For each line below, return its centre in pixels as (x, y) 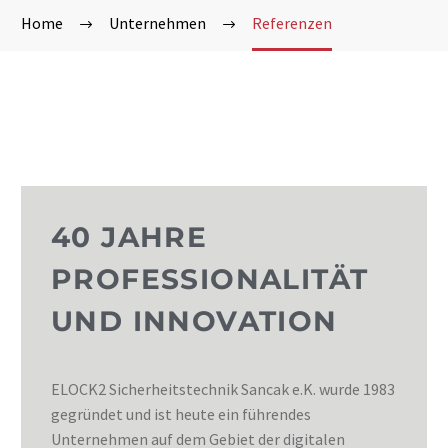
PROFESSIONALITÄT (210, 279)
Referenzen (292, 23)
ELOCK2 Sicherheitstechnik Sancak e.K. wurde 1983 (223, 389)
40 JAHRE (129, 237)
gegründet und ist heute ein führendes (181, 414)
